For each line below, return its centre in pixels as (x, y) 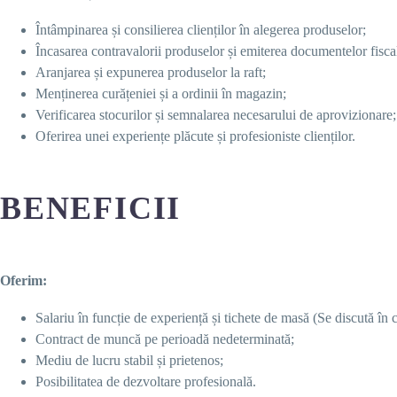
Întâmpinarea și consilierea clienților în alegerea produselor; (201, 29)
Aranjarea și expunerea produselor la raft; (151, 72)
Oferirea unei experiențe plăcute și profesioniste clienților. (195, 136)
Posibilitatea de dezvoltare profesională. (146, 381)
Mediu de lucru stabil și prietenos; (129, 360)
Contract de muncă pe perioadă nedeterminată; (165, 339)
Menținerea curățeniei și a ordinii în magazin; (161, 93)
